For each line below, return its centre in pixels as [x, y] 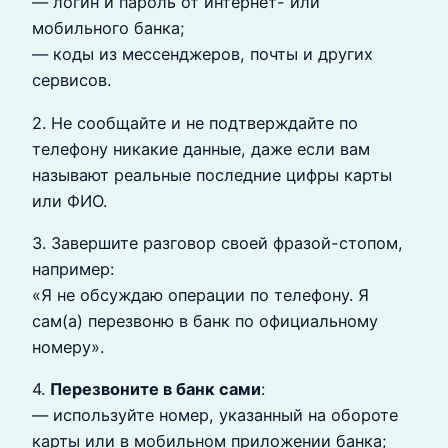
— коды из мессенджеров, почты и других [202, 54]
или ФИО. [69, 200]
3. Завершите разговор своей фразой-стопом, [217, 243]
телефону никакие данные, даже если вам [201, 148]
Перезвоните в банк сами [155, 389]
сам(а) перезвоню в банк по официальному [205, 321]
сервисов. [71, 80]
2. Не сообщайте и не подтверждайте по [195, 122]
